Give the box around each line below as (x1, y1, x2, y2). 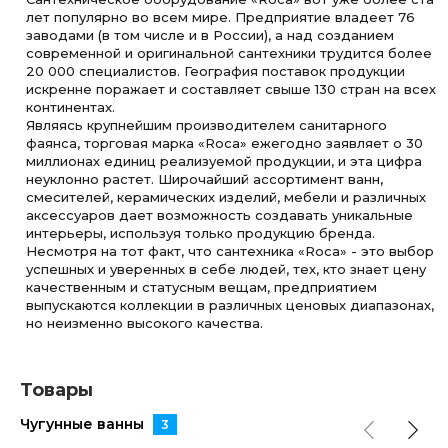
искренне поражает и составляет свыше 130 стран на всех (26, 81, 437, 97)
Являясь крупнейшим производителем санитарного (26, 117, 388, 133)
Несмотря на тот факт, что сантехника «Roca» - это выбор (26, 243, 435, 259)
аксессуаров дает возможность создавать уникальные (26, 207, 414, 223)
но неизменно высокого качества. (26, 315, 264, 331)
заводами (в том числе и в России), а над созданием (26, 27, 395, 43)
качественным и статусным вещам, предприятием (26, 279, 378, 295)
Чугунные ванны (20, 415, 144, 434)
